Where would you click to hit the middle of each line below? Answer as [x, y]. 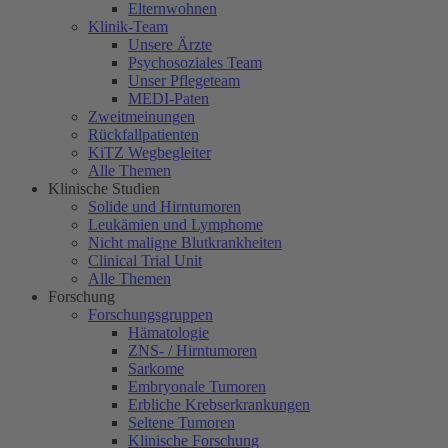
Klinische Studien [104, 188]
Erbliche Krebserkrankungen [219, 404]
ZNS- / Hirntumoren [192, 350]
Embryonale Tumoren [197, 386]
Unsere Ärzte [170, 44]
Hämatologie [168, 332]
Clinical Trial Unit [145, 260]
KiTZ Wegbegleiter [149, 152]
